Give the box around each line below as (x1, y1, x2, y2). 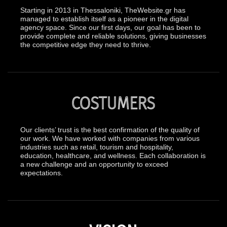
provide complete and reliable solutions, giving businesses (20, 32, 206, 40)
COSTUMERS (71, 92, 156, 113)
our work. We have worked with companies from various (20, 134, 200, 142)
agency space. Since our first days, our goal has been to (20, 23, 201, 31)
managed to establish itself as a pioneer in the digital (20, 15, 188, 23)
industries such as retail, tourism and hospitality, (20, 143, 173, 151)
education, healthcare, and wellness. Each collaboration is (20, 152, 206, 160)
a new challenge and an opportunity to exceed (20, 160, 168, 168)
